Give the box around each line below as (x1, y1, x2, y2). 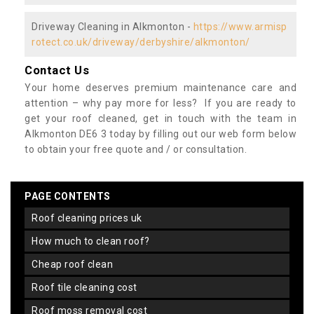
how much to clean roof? (38, 235, 150, 247)
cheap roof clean (38, 258, 113, 270)
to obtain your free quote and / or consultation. (25, 143, 247, 155)
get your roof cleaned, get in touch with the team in (25, 112, 296, 124)
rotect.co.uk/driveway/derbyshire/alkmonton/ (32, 36, 250, 48)
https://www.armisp (193, 20, 287, 32)
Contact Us (25, 62, 89, 77)
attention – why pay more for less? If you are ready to (25, 97, 296, 109)
